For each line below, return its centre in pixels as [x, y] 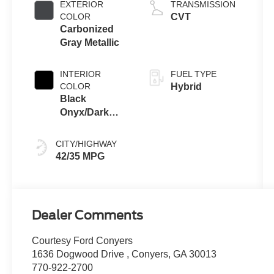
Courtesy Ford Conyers [83, 240]
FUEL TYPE [193, 74]
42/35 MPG [80, 156]
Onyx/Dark [85, 112]
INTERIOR [81, 74]
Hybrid [186, 86]
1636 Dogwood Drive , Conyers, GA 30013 [124, 254]
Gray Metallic [90, 42]
